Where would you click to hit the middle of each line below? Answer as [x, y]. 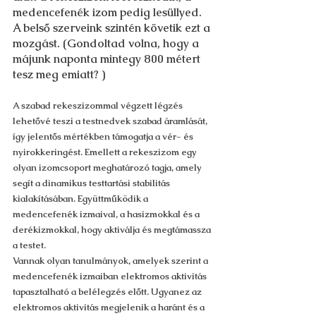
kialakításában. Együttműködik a [81, 199]
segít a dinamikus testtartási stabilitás [92, 183]
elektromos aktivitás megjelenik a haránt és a [110, 307]
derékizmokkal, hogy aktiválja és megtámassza [113, 230]
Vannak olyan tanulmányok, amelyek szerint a [111, 261]
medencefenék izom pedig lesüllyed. [109, 12]
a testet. [29, 245]
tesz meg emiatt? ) [60, 74]
